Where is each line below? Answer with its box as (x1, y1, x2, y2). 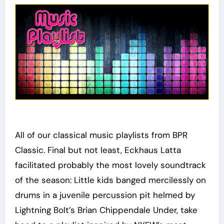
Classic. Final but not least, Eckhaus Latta (14, 144, 181, 156)
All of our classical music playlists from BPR (14, 129, 187, 141)
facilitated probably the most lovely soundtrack (14, 159, 206, 171)
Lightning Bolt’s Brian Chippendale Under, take (14, 204, 197, 216)
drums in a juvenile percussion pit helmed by (14, 189, 195, 201)
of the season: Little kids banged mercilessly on (14, 174, 206, 186)
